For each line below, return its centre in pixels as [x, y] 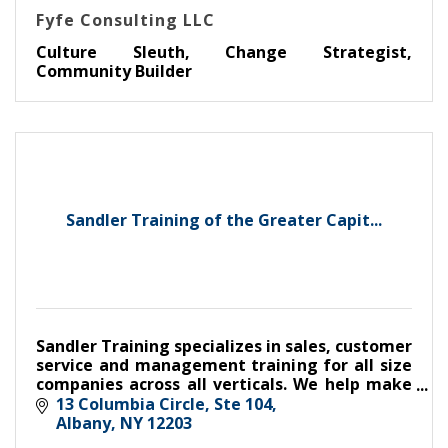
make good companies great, [154, 403]
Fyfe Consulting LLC [125, 20]
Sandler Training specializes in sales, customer [224, 346]
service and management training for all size [224, 365]
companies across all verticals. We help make [224, 384]
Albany [83, 422]
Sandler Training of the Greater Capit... [224, 220]
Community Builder [114, 71]
